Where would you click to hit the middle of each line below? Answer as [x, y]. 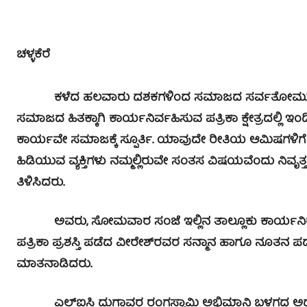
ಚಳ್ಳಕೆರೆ [33, 55]
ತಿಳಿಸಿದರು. [40, 183]
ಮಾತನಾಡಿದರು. [54, 265]
